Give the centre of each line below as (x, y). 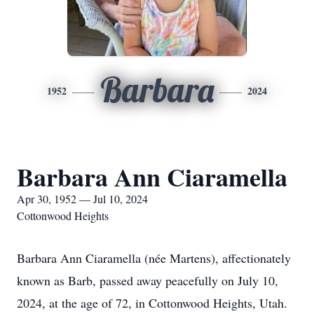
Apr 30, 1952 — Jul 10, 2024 (82, 199)
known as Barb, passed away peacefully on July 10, (148, 280)
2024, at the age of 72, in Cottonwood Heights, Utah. (152, 303)
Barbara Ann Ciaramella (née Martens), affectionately (154, 258)
